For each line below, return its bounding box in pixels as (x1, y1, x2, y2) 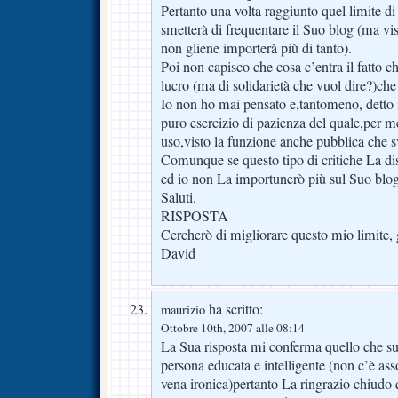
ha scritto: (205, 298, 263, 319)
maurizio (161, 300, 205, 318)
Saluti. (161, 187, 196, 207)
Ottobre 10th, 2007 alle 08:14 (161, 319, 305, 336)
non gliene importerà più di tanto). (161, 37, 352, 58)
